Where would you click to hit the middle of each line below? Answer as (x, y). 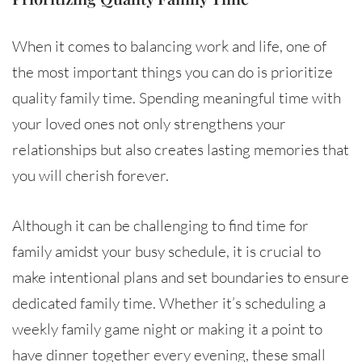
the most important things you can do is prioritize (173, 72)
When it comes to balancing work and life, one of (169, 46)
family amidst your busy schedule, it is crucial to (166, 251)
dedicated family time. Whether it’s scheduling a (169, 303)
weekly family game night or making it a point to (167, 328)
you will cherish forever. (90, 175)
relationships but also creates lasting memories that (181, 149)
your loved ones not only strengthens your (149, 123)
